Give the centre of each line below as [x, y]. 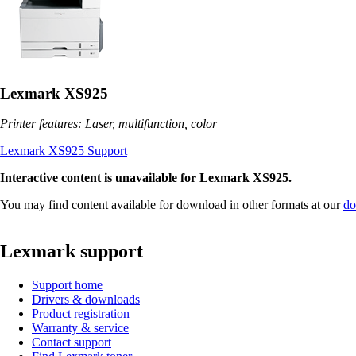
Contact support [72, 342]
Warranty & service [80, 328]
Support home [67, 285]
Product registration [81, 314]
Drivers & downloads [86, 300]
